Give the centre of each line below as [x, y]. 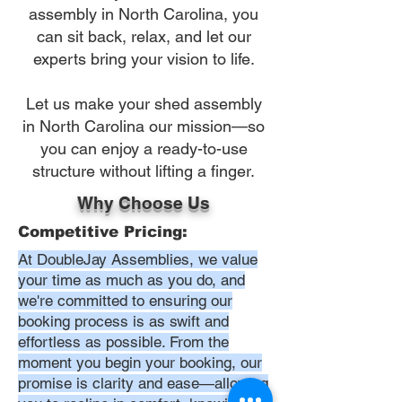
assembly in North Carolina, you [144, 14]
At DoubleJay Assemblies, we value [138, 259]
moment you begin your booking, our [140, 363]
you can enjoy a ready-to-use [144, 149]
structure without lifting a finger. [144, 171]
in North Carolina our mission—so [144, 126]
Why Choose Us [144, 203]
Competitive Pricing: [103, 232]
